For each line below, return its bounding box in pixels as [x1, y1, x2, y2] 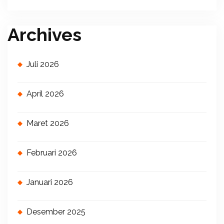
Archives [7, 24, 81, 45]
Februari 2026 [26, 148, 77, 158]
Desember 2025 [26, 207, 85, 217]
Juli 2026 [26, 59, 59, 69]
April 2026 [26, 89, 64, 99]
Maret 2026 [26, 118, 69, 128]
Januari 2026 [26, 177, 73, 187]
